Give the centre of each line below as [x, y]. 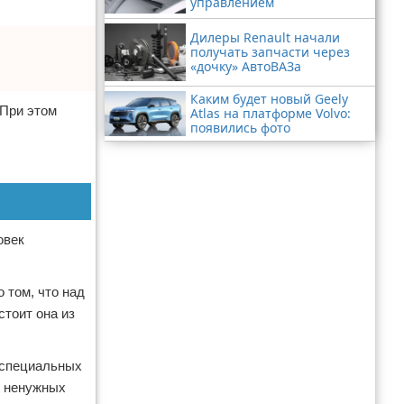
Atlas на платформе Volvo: [271, 113]
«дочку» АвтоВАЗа [246, 66]
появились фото [240, 127]
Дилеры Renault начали [265, 37]
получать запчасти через [270, 51]
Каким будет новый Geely [269, 98]
